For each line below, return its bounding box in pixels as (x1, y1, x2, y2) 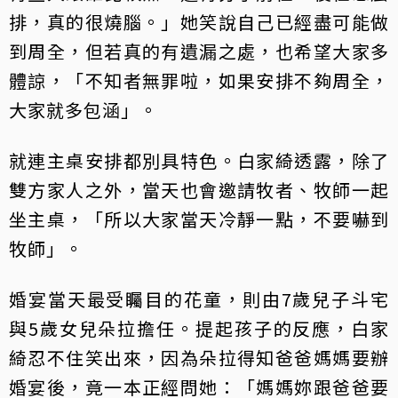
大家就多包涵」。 (9, 97, 158, 123)
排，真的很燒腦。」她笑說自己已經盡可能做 (9, 9, 389, 36)
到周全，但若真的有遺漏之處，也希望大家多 (9, 38, 389, 65)
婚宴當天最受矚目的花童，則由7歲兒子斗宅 (9, 286, 389, 313)
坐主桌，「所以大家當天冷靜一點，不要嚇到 (9, 206, 389, 233)
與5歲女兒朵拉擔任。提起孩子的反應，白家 (9, 315, 389, 342)
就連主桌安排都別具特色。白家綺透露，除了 (9, 147, 389, 174)
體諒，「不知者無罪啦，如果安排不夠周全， (9, 68, 389, 94)
